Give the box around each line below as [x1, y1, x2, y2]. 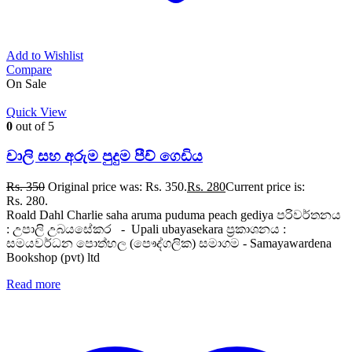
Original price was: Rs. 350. [48, 180, 187, 194]
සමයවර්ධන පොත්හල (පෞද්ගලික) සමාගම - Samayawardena [6, 236, 332, 251]
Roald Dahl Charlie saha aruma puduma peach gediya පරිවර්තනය [6, 208, 341, 222]
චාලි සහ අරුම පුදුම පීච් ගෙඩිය [6, 148, 203, 165]
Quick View [6, 104, 67, 119]
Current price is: [225, 180, 305, 194]
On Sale [6, 76, 46, 90]
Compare [6, 62, 52, 76]
